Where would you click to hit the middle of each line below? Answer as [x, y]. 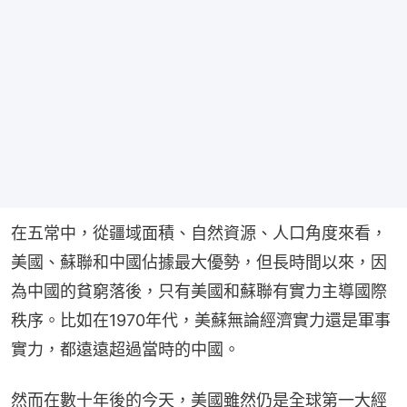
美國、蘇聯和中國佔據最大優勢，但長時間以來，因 [199, 263]
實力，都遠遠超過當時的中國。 [125, 350]
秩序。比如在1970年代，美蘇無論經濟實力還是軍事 [201, 321]
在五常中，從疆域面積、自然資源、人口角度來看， [199, 233]
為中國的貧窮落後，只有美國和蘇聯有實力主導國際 [199, 292]
